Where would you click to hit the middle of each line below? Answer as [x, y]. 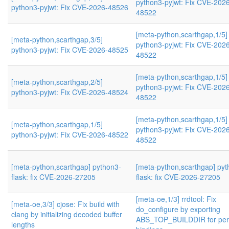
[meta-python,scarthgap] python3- [66, 167]
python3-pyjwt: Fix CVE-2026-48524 [70, 92]
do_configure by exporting [178, 209]
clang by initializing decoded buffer [67, 214]
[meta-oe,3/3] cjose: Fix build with [65, 204]
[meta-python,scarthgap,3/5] [57, 39]
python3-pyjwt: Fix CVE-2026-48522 [70, 134]
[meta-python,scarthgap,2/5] [57, 82]
